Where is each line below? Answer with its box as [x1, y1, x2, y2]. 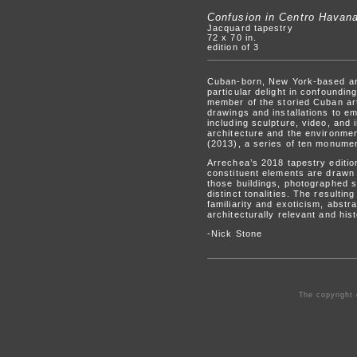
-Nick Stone [207, 229, 263, 238]
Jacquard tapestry [207, 23, 293, 33]
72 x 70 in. [207, 33, 257, 42]
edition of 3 [207, 42, 260, 52]
